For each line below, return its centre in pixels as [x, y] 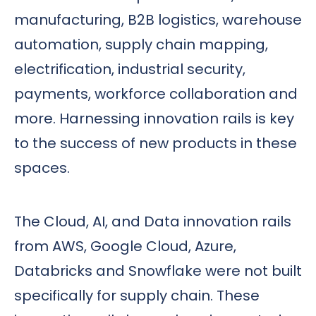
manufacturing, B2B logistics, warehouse [158, 19]
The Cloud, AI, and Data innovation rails [153, 222]
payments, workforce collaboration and [156, 93]
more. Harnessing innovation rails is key [154, 118]
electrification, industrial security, [130, 69]
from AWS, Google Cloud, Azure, [125, 247]
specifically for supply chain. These [137, 296]
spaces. [42, 168]
